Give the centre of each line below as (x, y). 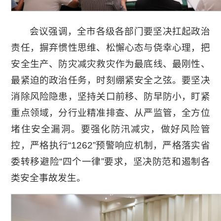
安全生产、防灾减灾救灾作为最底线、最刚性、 (110, 64)
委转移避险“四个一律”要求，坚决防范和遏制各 (110, 161)
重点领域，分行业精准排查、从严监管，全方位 (110, 112)
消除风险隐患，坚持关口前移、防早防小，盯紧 (110, 96)
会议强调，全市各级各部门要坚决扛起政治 (120, 31)
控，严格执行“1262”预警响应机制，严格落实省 (110, 145)
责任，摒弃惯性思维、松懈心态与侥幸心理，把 (110, 47)
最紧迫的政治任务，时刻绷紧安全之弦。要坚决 (110, 80)
